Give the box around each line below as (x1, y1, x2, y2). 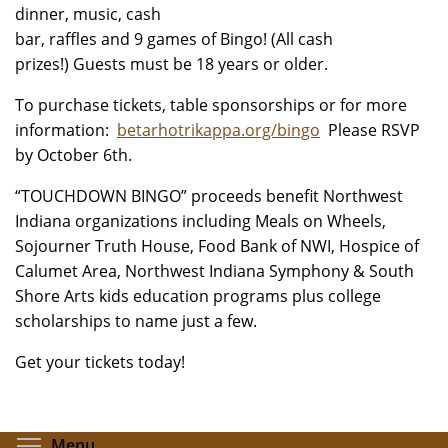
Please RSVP (320, 119, 420, 141)
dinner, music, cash (15, 3, 161, 25)
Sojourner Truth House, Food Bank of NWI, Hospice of (15, 235, 419, 257)
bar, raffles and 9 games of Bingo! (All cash (15, 28, 333, 50)
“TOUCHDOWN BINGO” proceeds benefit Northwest (15, 185, 403, 207)
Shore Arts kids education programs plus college (15, 285, 381, 307)
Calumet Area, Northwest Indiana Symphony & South (15, 260, 414, 282)
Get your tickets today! (15, 351, 185, 373)
